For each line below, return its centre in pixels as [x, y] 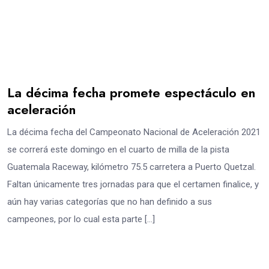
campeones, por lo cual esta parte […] [81, 219]
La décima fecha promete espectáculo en [131, 92]
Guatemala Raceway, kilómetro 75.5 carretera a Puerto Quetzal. [131, 167]
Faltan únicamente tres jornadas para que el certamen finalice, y [133, 184]
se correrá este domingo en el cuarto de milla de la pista [118, 149]
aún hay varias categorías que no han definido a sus [110, 201]
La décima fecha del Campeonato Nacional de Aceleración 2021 [134, 132]
